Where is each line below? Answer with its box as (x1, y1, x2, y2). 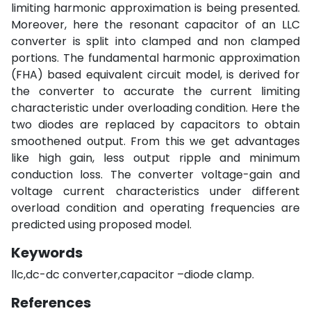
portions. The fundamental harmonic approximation (11, 50, 300, 66)
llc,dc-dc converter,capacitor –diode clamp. (11, 267, 254, 283)
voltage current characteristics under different (11, 183, 300, 199)
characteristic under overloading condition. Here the (11, 100, 300, 116)
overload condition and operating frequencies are (11, 200, 300, 216)
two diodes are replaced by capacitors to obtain (11, 117, 300, 133)
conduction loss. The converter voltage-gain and (11, 167, 300, 183)
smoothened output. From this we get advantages (11, 133, 300, 149)
